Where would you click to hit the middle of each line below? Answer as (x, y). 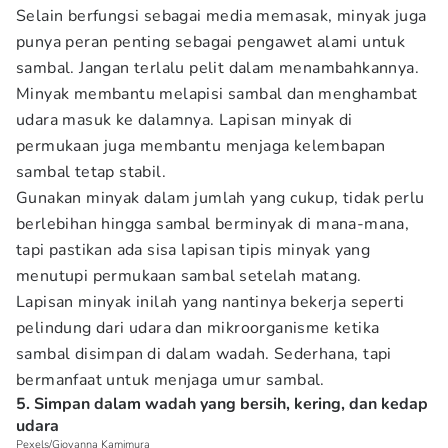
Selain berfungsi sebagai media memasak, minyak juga (221, 16)
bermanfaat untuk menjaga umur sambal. (170, 380)
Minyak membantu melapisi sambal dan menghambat (217, 94)
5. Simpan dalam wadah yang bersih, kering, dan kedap (222, 404)
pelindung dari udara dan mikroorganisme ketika (198, 328)
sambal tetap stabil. (93, 172)
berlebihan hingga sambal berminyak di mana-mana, (213, 224)
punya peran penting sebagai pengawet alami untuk (211, 42)
